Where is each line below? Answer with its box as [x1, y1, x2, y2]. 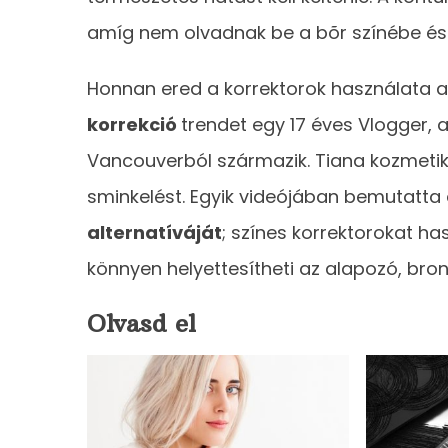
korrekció [87, 111, 181, 137]
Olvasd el [87, 307, 196, 338]
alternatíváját [87, 219, 222, 245]
